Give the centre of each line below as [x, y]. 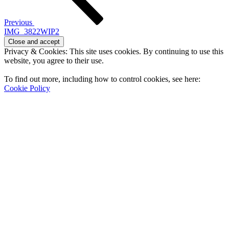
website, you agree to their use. [54, 61]
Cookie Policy [27, 88]
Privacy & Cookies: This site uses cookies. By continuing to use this [114, 52]
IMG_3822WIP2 [32, 32]
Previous [18, 22]
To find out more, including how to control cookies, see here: [102, 79]
